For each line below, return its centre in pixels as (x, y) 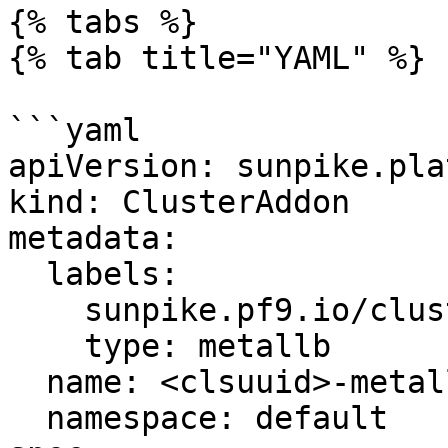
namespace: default (27, 418)
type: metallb (46, 346)
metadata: (93, 238)
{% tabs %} (103, 22)
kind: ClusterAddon (179, 202)
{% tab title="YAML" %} (217, 58)
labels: (27, 274)
